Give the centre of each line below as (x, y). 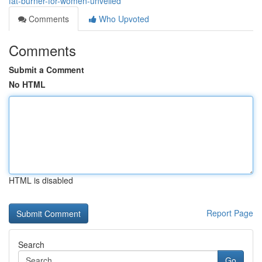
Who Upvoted (123, 19)
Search (31, 244)
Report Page (230, 213)
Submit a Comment (46, 70)
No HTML (27, 84)
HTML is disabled (41, 180)
